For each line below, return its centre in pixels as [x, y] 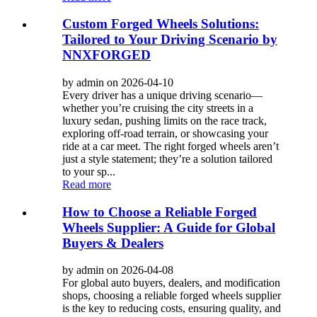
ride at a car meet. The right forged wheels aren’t [171, 146]
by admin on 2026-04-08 [118, 270]
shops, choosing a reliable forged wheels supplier [172, 296]
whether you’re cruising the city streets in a [158, 108]
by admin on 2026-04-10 [118, 82]
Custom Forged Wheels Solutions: [161, 24]
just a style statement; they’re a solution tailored [167, 158]
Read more [87, 184]
